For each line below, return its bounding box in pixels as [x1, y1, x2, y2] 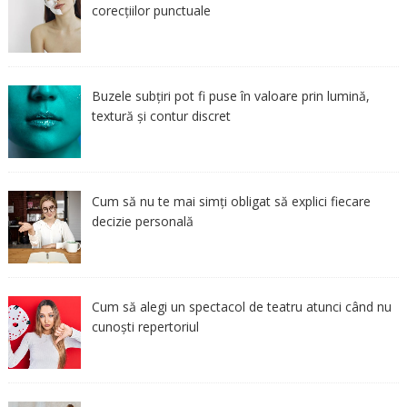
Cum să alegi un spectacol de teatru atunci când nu [91, 297, 392, 315]
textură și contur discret [91, 106, 231, 124]
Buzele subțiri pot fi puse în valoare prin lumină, [91, 86, 370, 104]
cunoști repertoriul [91, 317, 199, 335]
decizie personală [91, 212, 194, 230]
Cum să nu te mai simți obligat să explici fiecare [91, 192, 371, 210]
